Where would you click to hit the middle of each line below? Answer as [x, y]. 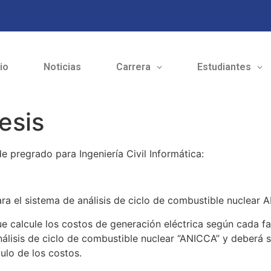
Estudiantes [224, 67]
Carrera [133, 67]
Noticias [62, 67]
